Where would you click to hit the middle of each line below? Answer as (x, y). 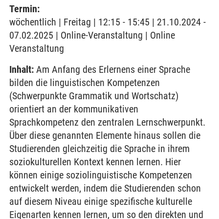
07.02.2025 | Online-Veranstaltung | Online (92, 35)
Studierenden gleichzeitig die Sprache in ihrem (99, 149)
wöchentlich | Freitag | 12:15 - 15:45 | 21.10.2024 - (108, 22)
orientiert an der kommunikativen (74, 109)
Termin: (24, 9)
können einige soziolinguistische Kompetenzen (101, 175)
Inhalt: (22, 69)
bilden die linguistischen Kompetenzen (85, 83)
